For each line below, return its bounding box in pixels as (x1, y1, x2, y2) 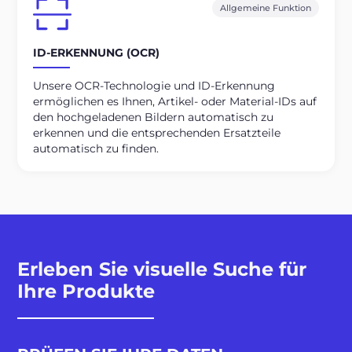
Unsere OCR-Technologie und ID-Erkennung (33, 79, 276, 92)
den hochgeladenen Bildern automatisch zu (33, 110, 274, 123)
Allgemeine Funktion (220, 2, 312, 13)
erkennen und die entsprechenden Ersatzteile (33, 126, 281, 139)
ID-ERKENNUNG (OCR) (33, 46, 160, 60)
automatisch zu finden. (33, 141, 159, 155)
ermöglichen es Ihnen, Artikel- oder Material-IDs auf (33, 94, 317, 108)
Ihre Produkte (17, 279, 156, 302)
